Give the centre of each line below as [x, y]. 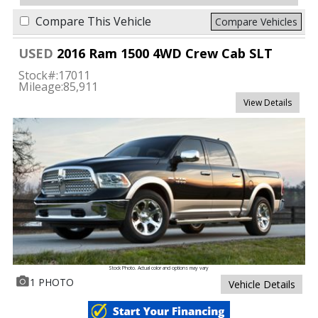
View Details [268, 103]
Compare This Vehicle [93, 21]
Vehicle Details [262, 284]
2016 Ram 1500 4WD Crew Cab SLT [163, 53]
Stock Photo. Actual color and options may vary [159, 268]
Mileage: [40, 87]
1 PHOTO [51, 282]
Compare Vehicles [257, 21]
